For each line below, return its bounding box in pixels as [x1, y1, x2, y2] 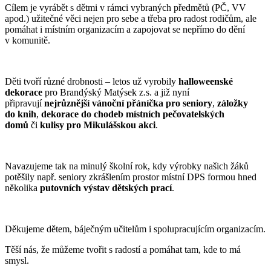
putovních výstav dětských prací [40, 182, 172, 193]
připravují [5, 97, 44, 108]
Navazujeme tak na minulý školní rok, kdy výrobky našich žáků [5, 160, 249, 171]
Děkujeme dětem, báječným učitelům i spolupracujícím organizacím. [5, 223, 266, 234]
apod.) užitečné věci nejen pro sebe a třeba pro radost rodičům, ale [5, 13, 256, 24]
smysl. [5, 255, 29, 266]
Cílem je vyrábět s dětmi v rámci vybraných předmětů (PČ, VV [5, 2, 246, 13]
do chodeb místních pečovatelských [81, 108, 224, 119]
